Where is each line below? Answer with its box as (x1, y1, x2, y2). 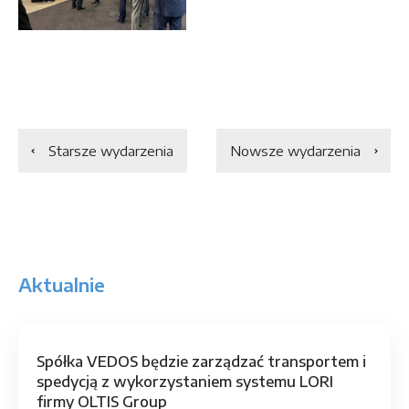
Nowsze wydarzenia (230, 142, 361, 160)
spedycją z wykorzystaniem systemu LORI (37, 372, 333, 392)
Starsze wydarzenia (48, 142, 173, 160)
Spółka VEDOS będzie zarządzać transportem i (37, 352, 366, 372)
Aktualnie (18, 273, 105, 297)
